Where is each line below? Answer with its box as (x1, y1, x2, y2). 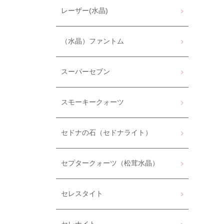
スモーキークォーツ (61, 98, 124, 106)
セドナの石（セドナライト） (61, 129, 152, 136)
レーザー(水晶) (61, 7, 108, 14)
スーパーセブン (61, 68, 110, 75)
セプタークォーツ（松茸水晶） (61, 159, 159, 167)
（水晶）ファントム (61, 37, 124, 45)
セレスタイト (61, 190, 103, 197)
